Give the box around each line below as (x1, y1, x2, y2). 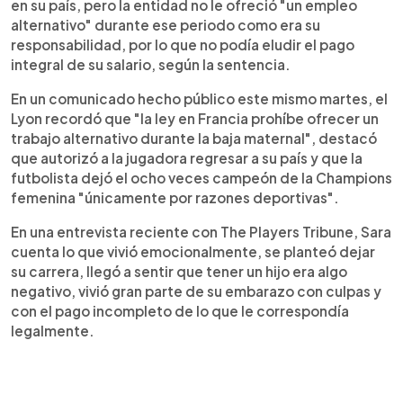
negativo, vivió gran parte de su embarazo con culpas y (11, 282, 381, 300)
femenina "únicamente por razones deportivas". (11, 189, 339, 206)
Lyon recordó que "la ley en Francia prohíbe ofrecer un (11, 110, 379, 127)
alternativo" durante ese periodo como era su (11, 16, 320, 33)
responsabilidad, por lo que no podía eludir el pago (11, 36, 354, 53)
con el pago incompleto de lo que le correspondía (11, 302, 349, 319)
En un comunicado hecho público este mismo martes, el (11, 90, 388, 107)
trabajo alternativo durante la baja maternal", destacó (11, 130, 377, 147)
